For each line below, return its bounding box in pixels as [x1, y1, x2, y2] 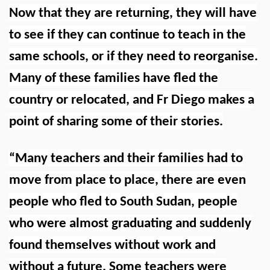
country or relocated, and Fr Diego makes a [9, 93, 254, 107]
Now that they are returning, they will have [9, 6, 257, 20]
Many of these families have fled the [9, 71, 218, 86]
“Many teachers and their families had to [9, 151, 243, 166]
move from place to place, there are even [9, 173, 246, 187]
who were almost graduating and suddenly [9, 216, 251, 231]
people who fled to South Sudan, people [9, 195, 237, 209]
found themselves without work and [9, 238, 216, 253]
